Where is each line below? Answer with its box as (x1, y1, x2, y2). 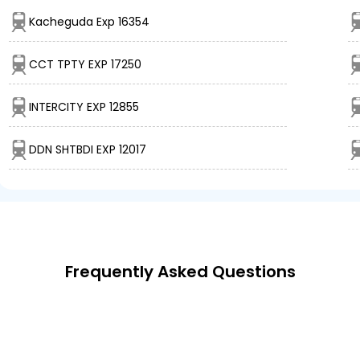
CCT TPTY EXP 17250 (29, 56, 141, 72)
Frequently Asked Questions (64, 260, 296, 283)
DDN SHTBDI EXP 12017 (29, 141, 146, 157)
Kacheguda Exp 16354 (29, 14, 149, 30)
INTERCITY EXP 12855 (29, 99, 139, 115)
